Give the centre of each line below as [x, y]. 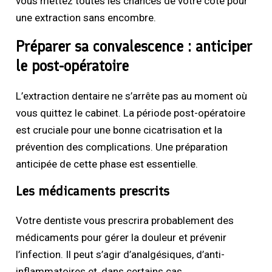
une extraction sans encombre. [86, 18]
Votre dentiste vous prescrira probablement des [125, 221]
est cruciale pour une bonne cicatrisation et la [119, 130]
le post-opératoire [73, 66]
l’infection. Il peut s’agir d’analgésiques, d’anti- [121, 255]
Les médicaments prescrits [93, 191]
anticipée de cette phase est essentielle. [107, 164]
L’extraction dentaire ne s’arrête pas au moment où [132, 96]
